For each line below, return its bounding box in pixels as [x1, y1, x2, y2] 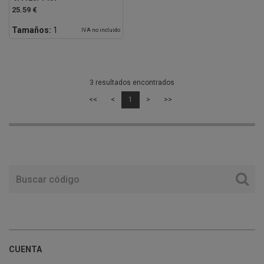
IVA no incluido [81, 27, 120, 34]
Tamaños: [12, 25, 51, 35]
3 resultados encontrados [90, 78, 174, 87]
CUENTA [9, 245, 42, 255]
